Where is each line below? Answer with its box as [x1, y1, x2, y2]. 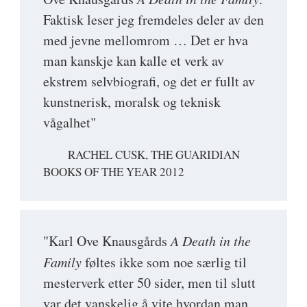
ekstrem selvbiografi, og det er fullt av [43, 72, 255, 91]
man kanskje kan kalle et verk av [43, 51, 224, 71]
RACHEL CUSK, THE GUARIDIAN [68, 147, 240, 163]
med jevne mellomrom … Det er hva [43, 31, 248, 50]
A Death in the [171, 231, 251, 249]
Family [43, 252, 82, 271]
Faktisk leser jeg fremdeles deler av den [43, 10, 264, 29]
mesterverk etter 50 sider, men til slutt [43, 273, 256, 292]
